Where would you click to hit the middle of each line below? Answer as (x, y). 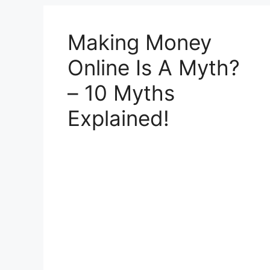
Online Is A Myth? (154, 67)
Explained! (118, 118)
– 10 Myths (121, 93)
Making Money (140, 42)
